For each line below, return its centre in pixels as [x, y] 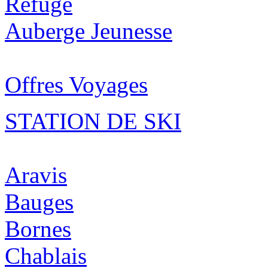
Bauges [39, 202]
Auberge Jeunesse [89, 31]
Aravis [36, 175]
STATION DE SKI [93, 121]
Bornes [38, 229]
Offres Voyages [76, 85]
